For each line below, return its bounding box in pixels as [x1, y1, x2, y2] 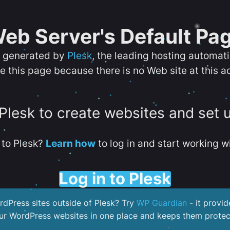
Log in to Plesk [59, 168, 171, 188]
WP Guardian [137, 198, 187, 208]
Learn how [45, 138, 95, 149]
